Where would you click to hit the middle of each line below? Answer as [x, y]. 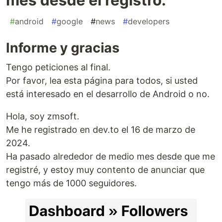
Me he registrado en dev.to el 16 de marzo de [101, 129]
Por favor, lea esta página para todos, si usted [102, 80]
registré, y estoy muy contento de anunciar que [105, 169]
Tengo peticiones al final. [58, 67]
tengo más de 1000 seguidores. [71, 183]
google [70, 21]
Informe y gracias [63, 48]
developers [149, 21]
